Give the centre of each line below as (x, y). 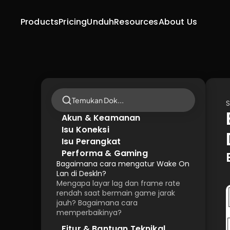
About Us (178, 22)
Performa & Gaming (105, 153)
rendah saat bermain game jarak (116, 193)
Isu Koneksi (85, 129)
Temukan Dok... (98, 100)
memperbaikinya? (89, 213)
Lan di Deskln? (81, 174)
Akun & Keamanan (101, 118)
